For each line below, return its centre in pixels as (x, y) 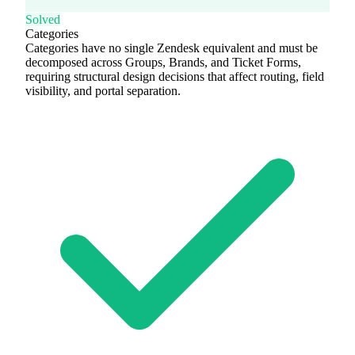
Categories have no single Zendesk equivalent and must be (172, 48)
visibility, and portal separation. (103, 90)
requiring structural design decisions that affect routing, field (175, 76)
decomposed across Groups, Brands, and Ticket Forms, (163, 62)
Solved (43, 19)
